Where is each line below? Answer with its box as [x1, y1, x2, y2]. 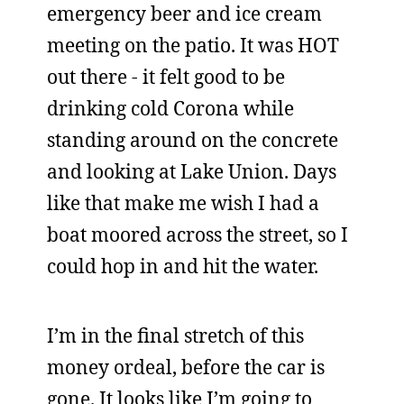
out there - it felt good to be [47, 64, 285, 89]
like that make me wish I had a [47, 190, 319, 216]
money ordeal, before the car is [47, 354, 325, 380]
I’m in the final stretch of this [47, 323, 304, 348]
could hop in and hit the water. [47, 253, 318, 279]
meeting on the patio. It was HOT [47, 32, 339, 58]
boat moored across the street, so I [47, 222, 348, 247]
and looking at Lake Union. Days [47, 159, 336, 184]
